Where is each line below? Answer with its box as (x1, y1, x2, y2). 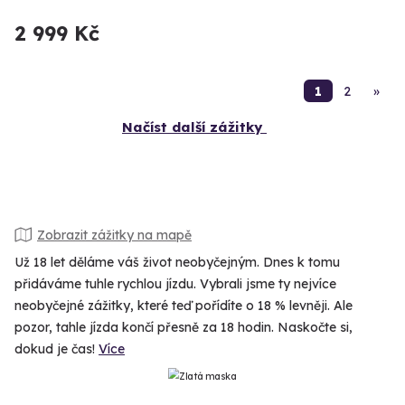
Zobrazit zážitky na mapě (37, 226, 192, 243)
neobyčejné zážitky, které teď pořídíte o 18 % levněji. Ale (14, 297, 353, 315)
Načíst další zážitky (122, 118, 262, 137)
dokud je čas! (14, 341, 99, 358)
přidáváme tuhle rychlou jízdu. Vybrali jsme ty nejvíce (14, 276, 336, 293)
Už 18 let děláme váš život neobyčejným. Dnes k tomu (14, 254, 340, 271)
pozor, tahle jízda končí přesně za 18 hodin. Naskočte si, (14, 319, 353, 336)
